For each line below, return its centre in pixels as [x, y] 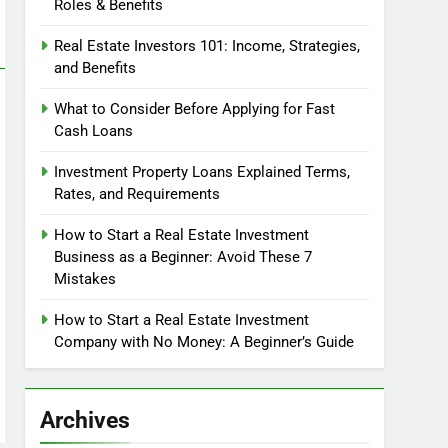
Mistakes [85, 279]
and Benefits [95, 68]
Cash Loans [94, 131]
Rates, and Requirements [137, 194]
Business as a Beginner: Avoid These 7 [183, 257]
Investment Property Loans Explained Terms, [202, 172]
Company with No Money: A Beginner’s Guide [204, 342]
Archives [85, 420]
